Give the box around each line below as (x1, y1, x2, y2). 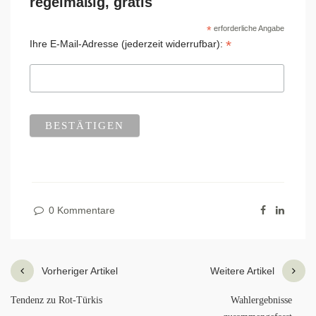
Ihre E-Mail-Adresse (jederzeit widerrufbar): (29, 38, 226, 49)
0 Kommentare (46, 205, 115, 217)
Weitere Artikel (210, 265, 274, 277)
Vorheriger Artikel (42, 265, 118, 277)
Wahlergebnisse (231, 295, 293, 306)
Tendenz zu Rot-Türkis (11, 295, 102, 306)
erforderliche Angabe (211, 24, 284, 32)
